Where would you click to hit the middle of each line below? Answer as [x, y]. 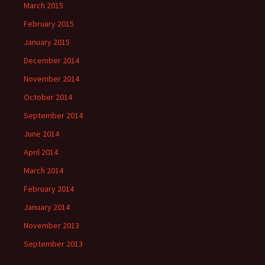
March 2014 [43, 170]
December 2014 [51, 60]
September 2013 [53, 244]
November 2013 [51, 225]
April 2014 [41, 152]
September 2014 [53, 115]
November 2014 [51, 79]
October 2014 [48, 97]
